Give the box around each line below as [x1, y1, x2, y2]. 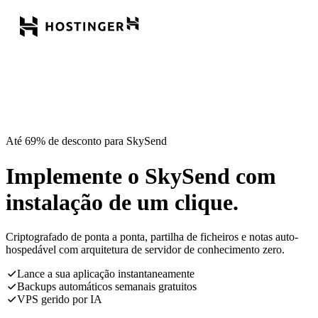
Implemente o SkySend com [6, 163, 276, 189]
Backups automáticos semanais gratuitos [17, 280, 197, 293]
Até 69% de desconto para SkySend [6, 135, 167, 148]
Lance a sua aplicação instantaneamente [17, 268, 194, 280]
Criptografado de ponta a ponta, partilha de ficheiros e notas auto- [6, 231, 298, 243]
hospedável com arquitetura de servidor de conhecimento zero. [6, 243, 285, 256]
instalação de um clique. [6, 189, 238, 215]
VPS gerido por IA [17, 293, 102, 306]
